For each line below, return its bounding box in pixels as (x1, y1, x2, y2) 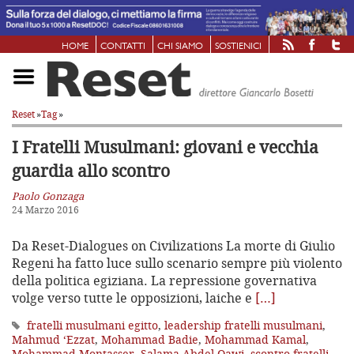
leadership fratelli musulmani (164, 317, 322, 333)
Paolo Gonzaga (12, 188, 84, 203)
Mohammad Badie (101, 331, 198, 347)
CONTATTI (100, 41, 145, 51)
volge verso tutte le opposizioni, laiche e (12, 288, 255, 307)
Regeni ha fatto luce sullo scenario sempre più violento (12, 254, 342, 272)
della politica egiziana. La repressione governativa (12, 271, 317, 289)
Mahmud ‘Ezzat (12, 331, 95, 347)
